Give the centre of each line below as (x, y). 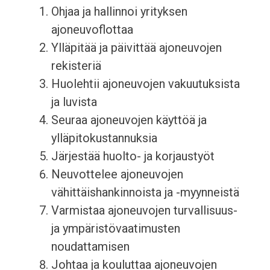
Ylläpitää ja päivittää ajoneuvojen (136, 48)
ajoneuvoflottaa (92, 30)
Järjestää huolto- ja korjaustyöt (133, 156)
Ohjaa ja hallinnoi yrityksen (119, 12)
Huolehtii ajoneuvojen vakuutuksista (145, 84)
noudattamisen (90, 247)
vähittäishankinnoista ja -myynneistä (145, 193)
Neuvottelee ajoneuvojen (117, 174)
